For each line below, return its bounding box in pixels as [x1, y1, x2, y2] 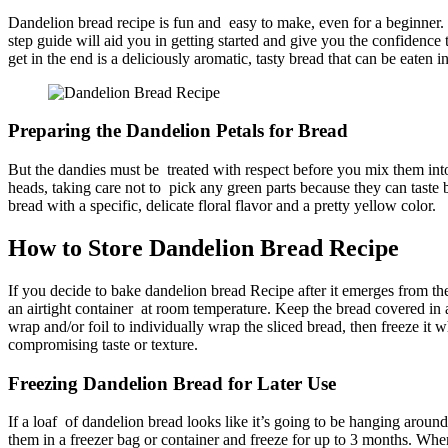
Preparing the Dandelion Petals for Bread [8, 120, 348, 142]
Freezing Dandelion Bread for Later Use [8, 372, 336, 394]
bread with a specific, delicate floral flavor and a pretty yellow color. [8, 197, 436, 214]
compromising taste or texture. [8, 335, 198, 353]
